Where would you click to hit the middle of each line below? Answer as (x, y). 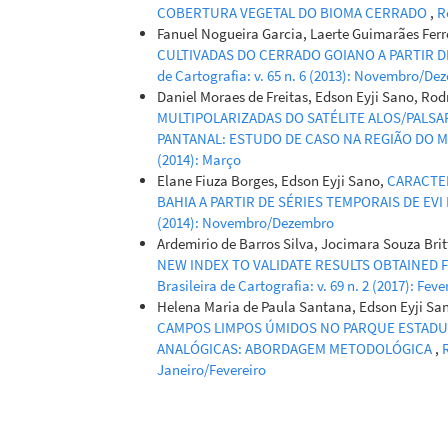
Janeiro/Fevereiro (211, 369)
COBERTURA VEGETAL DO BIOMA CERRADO (293, 12)
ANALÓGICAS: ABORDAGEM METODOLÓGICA (296, 348)
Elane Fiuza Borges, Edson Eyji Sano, (272, 180)
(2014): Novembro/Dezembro (245, 222)
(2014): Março (199, 159)
